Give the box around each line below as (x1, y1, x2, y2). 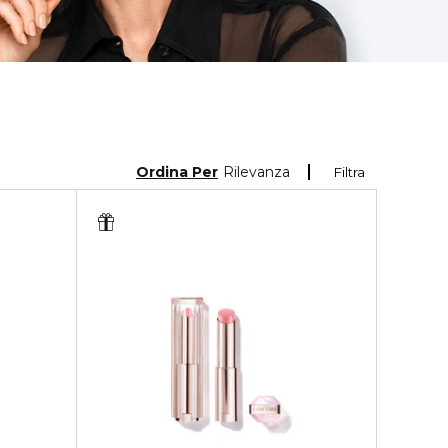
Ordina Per (136, 162, 218, 181)
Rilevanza (223, 162, 290, 181)
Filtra (334, 164, 365, 181)
